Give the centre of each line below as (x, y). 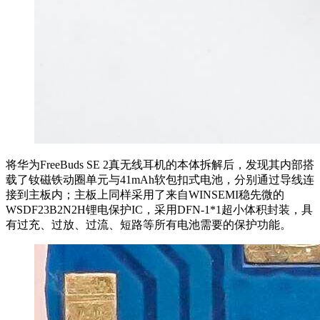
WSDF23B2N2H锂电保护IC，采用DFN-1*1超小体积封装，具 (159, 209)
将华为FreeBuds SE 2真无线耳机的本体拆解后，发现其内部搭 (160, 164)
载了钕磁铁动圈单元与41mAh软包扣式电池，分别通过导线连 (160, 179)
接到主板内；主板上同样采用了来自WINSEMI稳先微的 (145, 194)
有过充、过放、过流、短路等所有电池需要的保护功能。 (149, 224)
